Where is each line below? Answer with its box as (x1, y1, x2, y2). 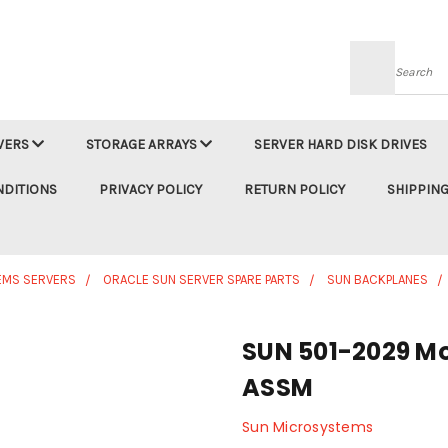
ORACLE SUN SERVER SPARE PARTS (103, 272, 300, 287)
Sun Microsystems (242, 417, 373, 437)
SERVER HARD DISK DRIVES (254, 136, 427, 153)
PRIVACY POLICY (99, 181, 202, 198)
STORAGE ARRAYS (86, 136, 200, 153)
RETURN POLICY (244, 181, 345, 198)
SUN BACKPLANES (327, 272, 428, 287)
